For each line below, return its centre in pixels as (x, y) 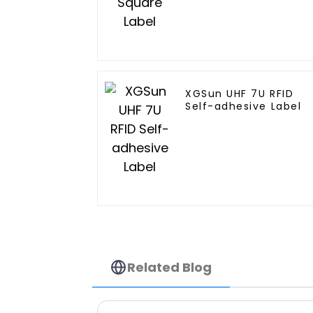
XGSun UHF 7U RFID (240, 94)
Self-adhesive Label (243, 107)
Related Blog (170, 267)
